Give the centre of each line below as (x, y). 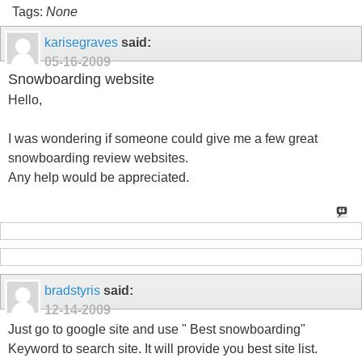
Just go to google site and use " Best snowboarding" (157, 330)
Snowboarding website (81, 80)
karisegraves (81, 42)
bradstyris (72, 290)
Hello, (25, 99)
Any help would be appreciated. (99, 177)
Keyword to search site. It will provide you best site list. (163, 349)
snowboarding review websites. (98, 158)
